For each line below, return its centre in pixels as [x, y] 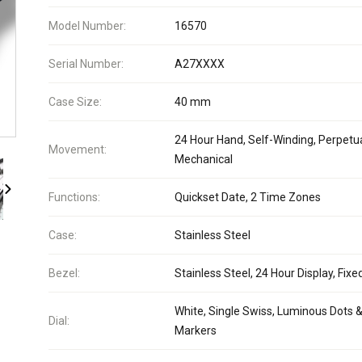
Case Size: [75, 102]
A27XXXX [200, 64]
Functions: [74, 197]
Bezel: [64, 273]
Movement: [78, 149]
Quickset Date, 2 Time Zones [248, 197]
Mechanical [204, 159]
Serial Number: [86, 64]
